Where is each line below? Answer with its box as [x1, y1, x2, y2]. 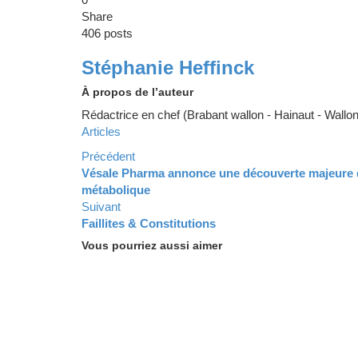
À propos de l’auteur [82, 86, 193, 98]
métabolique [82, 183, 150, 197]
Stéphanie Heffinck [82, 57, 254, 78]
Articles [82, 125, 121, 138]
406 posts [82, 26, 133, 40]
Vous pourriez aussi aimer [82, 239, 222, 252]
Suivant [82, 200, 121, 213]
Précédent [82, 149, 135, 163]
